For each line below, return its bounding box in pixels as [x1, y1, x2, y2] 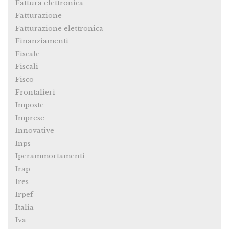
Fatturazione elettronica [15, 24, 103, 33]
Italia [15, 203, 34, 212]
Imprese [15, 113, 44, 123]
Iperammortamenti [15, 152, 85, 161]
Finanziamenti [15, 37, 68, 46]
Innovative [15, 126, 54, 135]
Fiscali [15, 62, 38, 72]
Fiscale [15, 50, 40, 59]
